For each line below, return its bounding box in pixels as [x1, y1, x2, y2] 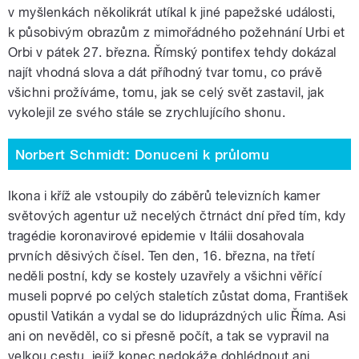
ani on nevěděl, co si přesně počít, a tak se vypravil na [8, 329, 329, 345]
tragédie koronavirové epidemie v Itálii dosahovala [8, 228, 305, 244]
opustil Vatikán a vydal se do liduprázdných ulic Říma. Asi [8, 309, 346, 325]
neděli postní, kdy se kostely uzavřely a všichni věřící [8, 268, 322, 284]
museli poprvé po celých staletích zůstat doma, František [8, 288, 349, 305]
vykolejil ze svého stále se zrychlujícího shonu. [8, 105, 286, 121]
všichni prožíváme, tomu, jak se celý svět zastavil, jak [8, 85, 325, 101]
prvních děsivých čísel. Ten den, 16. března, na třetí [8, 248, 315, 264]
